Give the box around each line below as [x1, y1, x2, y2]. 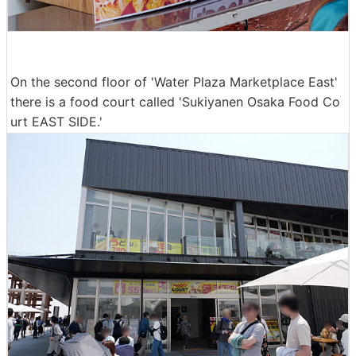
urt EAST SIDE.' [10, 113, 103, 130]
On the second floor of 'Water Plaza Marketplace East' [10, 73, 338, 90]
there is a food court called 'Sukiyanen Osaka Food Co [10, 93, 340, 110]
